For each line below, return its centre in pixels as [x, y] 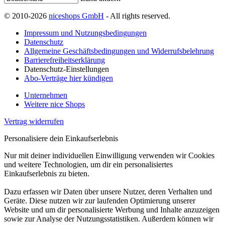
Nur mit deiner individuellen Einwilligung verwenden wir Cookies [109, 156]
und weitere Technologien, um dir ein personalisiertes [88, 165]
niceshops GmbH [76, 16]
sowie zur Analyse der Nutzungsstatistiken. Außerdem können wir [109, 219]
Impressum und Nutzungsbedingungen [85, 33]
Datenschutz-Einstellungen [67, 69]
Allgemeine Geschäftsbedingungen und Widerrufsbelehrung [119, 51]
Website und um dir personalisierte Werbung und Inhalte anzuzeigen [112, 210]
